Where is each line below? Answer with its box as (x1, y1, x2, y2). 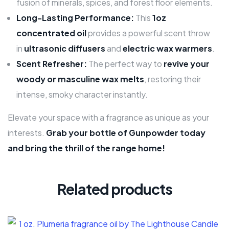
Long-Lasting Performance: (16, 12, 134, 23)
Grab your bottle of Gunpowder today (46, 127, 205, 138)
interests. (8, 127, 46, 138)
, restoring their (144, 73, 201, 84)
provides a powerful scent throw (86, 27, 210, 38)
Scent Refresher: (16, 58, 87, 69)
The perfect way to (87, 58, 164, 69)
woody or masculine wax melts (16, 73, 144, 84)
